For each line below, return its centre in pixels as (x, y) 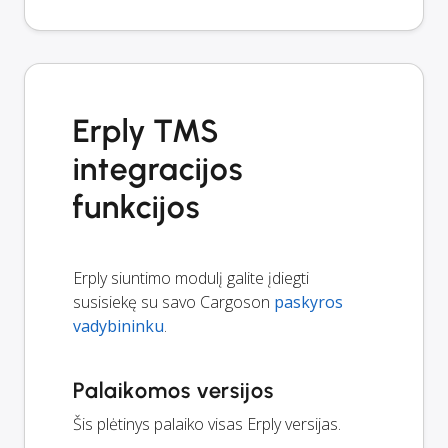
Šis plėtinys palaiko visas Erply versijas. (207, 423)
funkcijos (136, 206)
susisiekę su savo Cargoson (173, 301)
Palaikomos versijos (174, 390)
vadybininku (118, 325)
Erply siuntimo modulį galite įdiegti (191, 277)
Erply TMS (145, 130)
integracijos (158, 168)
